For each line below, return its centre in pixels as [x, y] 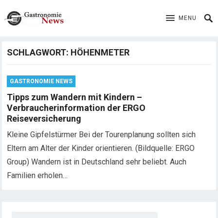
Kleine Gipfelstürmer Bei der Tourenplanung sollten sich [101, 135]
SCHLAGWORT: [39, 52]
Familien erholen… [37, 175]
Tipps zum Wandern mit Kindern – [75, 97]
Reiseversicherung [44, 118]
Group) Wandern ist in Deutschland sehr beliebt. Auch [97, 162]
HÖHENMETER [100, 52]
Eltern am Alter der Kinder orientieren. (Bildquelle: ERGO [101, 148]
